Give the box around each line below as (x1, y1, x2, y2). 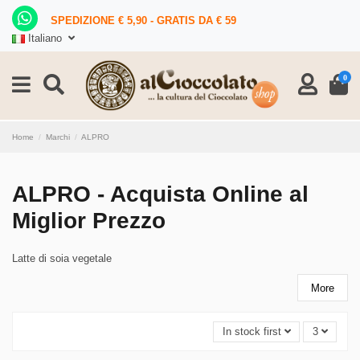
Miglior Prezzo (12, 207, 166, 233)
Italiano (25, 31, 65, 44)
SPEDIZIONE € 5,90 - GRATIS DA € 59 (41, 14, 236, 27)
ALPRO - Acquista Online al (12, 181, 309, 207)
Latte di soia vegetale (12, 252, 112, 264)
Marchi (46, 132, 71, 141)
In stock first (222, 325, 281, 338)
